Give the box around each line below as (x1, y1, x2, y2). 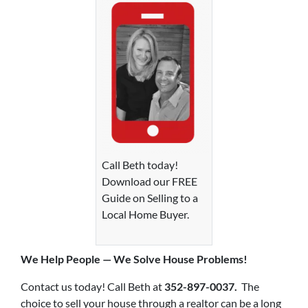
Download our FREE (102, 174, 197, 188)
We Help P (21, 252, 73, 265)
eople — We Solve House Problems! (73, 252, 247, 265)
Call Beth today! (102, 157, 178, 171)
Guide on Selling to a (102, 190, 198, 204)
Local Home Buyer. (102, 207, 206, 221)
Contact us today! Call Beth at (21, 279, 164, 293)
